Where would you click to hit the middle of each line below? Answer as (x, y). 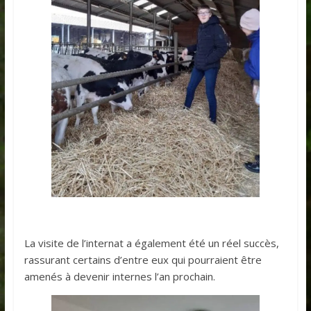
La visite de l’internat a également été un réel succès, (151, 243)
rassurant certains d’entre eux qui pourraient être (143, 259)
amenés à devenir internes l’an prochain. (119, 276)
